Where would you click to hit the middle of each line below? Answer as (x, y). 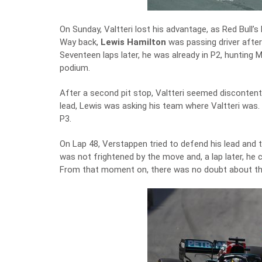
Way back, (80, 42)
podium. (75, 68)
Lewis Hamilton (133, 42)
